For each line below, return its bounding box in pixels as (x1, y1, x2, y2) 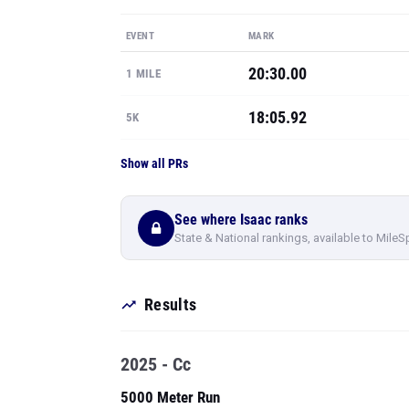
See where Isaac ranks (174, 210, 308, 228)
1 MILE (126, 67, 161, 80)
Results (144, 295, 197, 314)
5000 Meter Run (121, 388, 220, 406)
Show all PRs (121, 156, 188, 171)
